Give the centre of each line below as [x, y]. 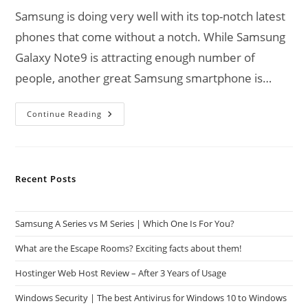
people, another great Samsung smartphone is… [144, 78]
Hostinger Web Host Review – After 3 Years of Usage [121, 273]
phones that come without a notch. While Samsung [151, 36]
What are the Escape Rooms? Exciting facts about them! [129, 248]
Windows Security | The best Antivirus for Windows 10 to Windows [151, 297]
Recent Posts [46, 178]
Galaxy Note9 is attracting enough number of [135, 57]
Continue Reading [65, 113]
